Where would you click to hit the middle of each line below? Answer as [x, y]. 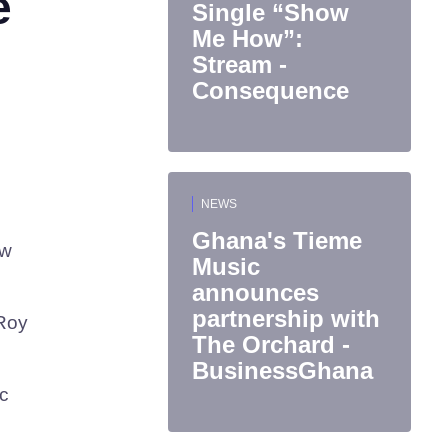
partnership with [286, 318]
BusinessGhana [282, 370]
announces [255, 292]
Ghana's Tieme [277, 240]
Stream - [239, 64]
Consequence [270, 90]
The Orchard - [271, 344]
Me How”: [247, 38]
